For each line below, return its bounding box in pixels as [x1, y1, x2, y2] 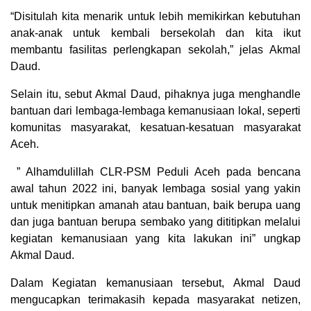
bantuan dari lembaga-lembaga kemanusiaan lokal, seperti [10, 105, 301, 117]
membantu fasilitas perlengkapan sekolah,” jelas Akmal [10, 44, 301, 56]
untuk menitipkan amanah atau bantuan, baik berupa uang [10, 199, 301, 212]
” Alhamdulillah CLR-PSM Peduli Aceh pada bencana [10, 166, 301, 178]
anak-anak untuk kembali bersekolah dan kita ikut [10, 27, 301, 40]
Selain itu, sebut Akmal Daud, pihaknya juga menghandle [10, 88, 301, 101]
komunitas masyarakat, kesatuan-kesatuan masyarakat [10, 121, 301, 134]
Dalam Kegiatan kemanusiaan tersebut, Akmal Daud [10, 277, 301, 289]
